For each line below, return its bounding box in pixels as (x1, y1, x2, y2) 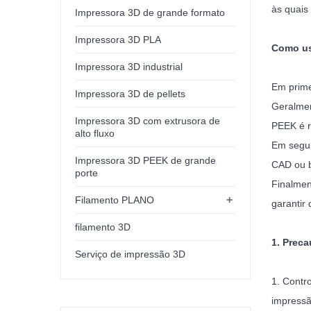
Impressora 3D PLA (75, 34, 162, 46)
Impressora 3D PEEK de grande (75, 155, 217, 167)
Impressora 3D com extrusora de (75, 115, 221, 127)
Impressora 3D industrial (75, 61, 183, 73)
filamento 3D (75, 221, 131, 233)
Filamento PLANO (75, 194, 155, 206)
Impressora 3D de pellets (75, 88, 186, 100)
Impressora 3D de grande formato (75, 7, 226, 19)
